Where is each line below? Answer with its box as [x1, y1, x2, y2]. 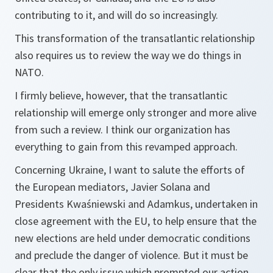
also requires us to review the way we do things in [15, 48, 241, 62]
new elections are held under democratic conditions [15, 231, 250, 245]
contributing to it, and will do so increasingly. [15, 8, 218, 22]
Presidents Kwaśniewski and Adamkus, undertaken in [15, 197, 258, 211]
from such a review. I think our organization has [15, 122, 230, 136]
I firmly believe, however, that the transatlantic [15, 88, 227, 102]
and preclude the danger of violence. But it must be [15, 248, 248, 262]
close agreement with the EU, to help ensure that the [15, 214, 257, 228]
